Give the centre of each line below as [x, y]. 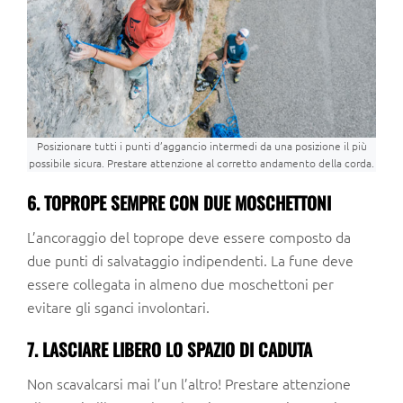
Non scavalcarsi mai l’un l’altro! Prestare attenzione [189, 383]
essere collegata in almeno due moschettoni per [180, 283]
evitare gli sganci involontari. [118, 306]
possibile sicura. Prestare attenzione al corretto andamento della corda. [201, 162]
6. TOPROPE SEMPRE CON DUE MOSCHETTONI [179, 202]
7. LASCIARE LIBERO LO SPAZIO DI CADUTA [170, 349]
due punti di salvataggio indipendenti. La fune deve [190, 260]
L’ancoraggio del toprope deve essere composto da [189, 236]
